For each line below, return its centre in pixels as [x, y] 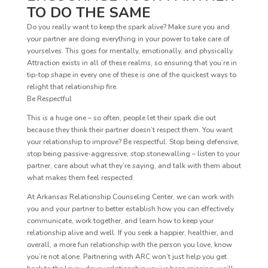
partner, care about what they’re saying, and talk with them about [134, 165]
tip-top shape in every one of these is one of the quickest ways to [131, 74]
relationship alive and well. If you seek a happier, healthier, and [130, 232]
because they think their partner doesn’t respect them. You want [130, 130]
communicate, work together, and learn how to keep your [120, 220]
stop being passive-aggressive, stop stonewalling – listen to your [133, 153]
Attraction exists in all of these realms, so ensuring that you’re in [132, 63]
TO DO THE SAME [89, 12]
